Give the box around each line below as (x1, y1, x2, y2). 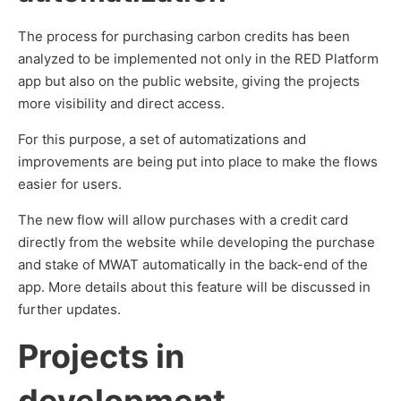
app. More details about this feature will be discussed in (18, 278, 371, 295)
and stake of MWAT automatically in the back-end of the (18, 256, 368, 273)
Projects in (18, 337, 184, 376)
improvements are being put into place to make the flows (18, 153, 378, 170)
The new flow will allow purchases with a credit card (18, 211, 348, 228)
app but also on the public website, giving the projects (18, 73, 360, 90)
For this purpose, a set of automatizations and (18, 131, 306, 148)
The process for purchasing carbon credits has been (18, 28, 350, 45)
